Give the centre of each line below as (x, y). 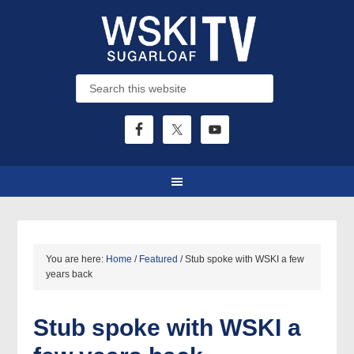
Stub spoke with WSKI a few (244, 259)
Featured (159, 259)
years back (70, 274)
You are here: (76, 259)
